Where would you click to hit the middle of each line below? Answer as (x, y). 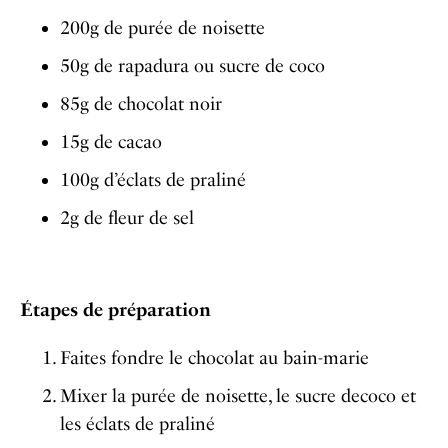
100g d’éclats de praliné (153, 180)
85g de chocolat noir (141, 104)
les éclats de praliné (137, 424)
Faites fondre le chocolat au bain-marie (214, 358)
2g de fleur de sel (127, 218)
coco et (388, 396)
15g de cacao (111, 142)
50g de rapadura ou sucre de (174, 66)
